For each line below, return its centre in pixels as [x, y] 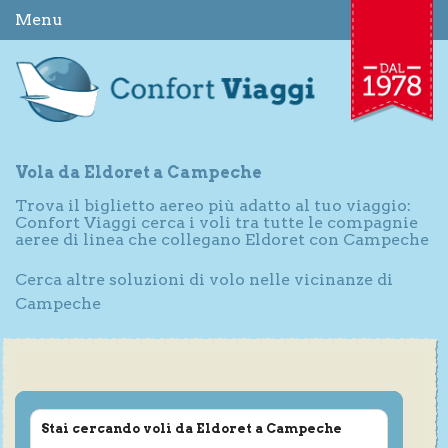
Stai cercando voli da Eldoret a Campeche [191, 428]
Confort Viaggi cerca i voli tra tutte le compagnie [216, 222]
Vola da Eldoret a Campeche [138, 172]
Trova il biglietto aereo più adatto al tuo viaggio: [213, 205]
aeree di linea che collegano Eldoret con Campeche [222, 239]
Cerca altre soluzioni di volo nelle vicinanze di [204, 279]
